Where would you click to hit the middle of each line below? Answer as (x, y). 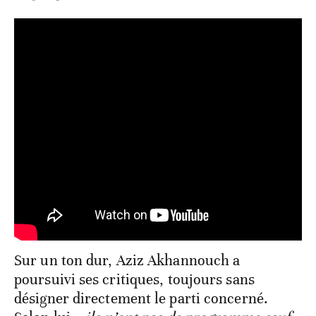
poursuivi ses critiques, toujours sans (134, 280)
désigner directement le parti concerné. (141, 299)
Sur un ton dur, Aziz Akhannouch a (127, 261)
